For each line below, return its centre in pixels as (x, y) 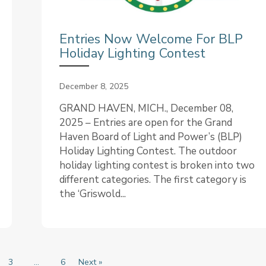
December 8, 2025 (94, 87)
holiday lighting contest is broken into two (157, 166)
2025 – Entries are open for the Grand (145, 123)
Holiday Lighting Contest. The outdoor (148, 151)
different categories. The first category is (153, 180)
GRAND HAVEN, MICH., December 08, (146, 109)
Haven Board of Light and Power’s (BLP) (151, 137)
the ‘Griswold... (92, 194)
